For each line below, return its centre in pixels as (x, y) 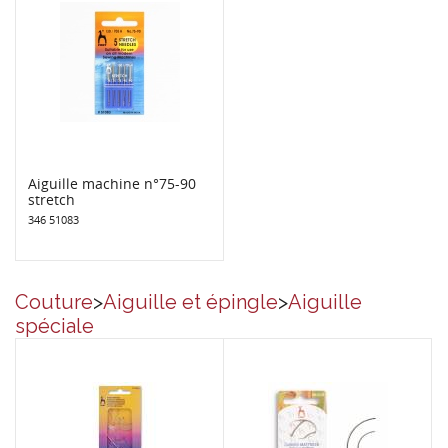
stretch (51, 199)
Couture (54, 301)
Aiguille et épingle (190, 301)
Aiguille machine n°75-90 (112, 183)
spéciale (54, 325)
